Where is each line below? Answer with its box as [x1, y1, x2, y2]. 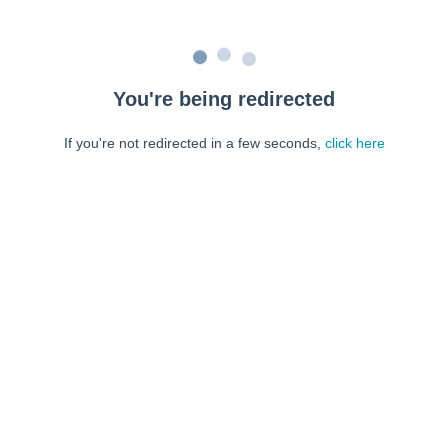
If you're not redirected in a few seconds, [63, 135, 325, 151]
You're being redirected [113, 88, 335, 110]
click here [324, 135, 385, 151]
